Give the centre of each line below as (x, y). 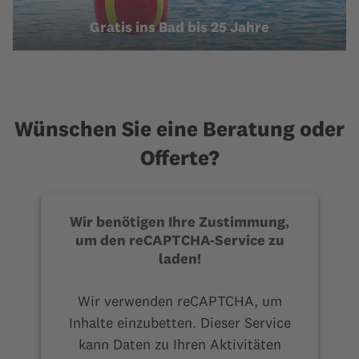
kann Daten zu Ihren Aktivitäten (179, 344)
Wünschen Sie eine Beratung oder (179, 129)
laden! (179, 258)
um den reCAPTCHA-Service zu (179, 240)
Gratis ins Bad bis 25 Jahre (179, 27)
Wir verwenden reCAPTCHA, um (179, 301)
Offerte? (179, 158)
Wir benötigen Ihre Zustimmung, (179, 221)
